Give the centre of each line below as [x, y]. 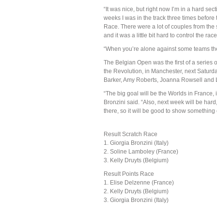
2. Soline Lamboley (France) [141, 152]
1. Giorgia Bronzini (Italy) [136, 143]
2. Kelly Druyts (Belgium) [136, 191]
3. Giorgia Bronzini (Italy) [136, 200]
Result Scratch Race [131, 134]
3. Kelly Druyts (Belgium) [136, 160]
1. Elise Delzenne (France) [139, 183]
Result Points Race [129, 174]
